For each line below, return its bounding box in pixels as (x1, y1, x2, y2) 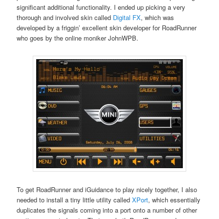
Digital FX (113, 12, 141, 22)
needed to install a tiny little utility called (17, 195, 132, 205)
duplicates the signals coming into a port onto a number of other (17, 205, 197, 215)
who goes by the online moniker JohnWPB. (17, 33, 139, 43)
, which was (141, 12, 175, 22)
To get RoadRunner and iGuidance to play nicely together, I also (17, 185, 197, 195)
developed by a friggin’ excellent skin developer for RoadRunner (17, 22, 197, 32)
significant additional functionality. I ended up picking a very (17, 2, 186, 12)
